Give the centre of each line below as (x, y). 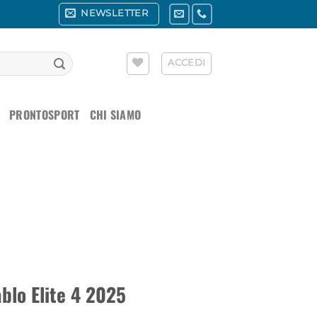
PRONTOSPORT (44, 115)
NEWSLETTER (115, 13)
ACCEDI (187, 63)
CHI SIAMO (115, 115)
